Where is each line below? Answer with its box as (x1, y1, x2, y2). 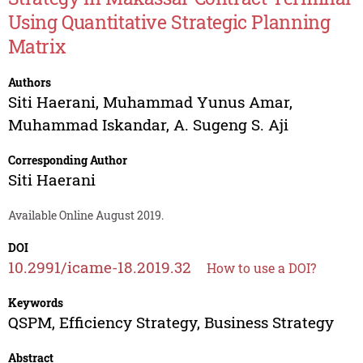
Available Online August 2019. (7, 207, 164, 224)
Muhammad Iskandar (7, 114, 166, 135)
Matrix (7, 34, 66, 59)
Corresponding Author (7, 152, 127, 169)
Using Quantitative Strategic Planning (7, 10, 331, 35)
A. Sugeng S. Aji (173, 114, 288, 135)
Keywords (7, 295, 63, 311)
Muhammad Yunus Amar (102, 92, 289, 113)
